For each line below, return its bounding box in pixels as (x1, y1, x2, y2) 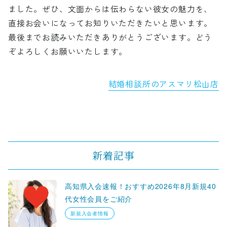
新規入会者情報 (70, 209, 109, 217)
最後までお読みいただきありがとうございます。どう (8, 30, 213, 43)
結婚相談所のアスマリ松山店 (108, 77, 219, 90)
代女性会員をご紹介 (65, 193, 133, 204)
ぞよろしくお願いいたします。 (8, 45, 128, 57)
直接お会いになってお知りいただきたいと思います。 (8, 16, 213, 29)
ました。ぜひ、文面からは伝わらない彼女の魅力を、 (8, 2, 213, 15)
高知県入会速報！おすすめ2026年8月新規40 (65, 180, 216, 191)
